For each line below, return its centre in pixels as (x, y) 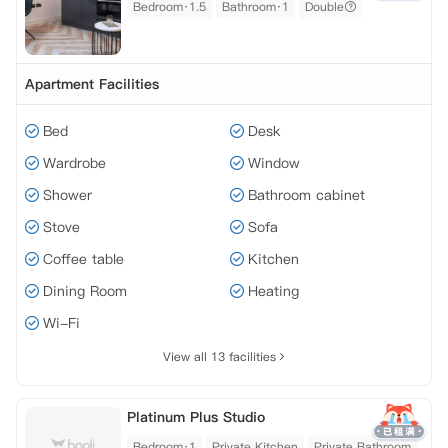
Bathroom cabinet (306, 195)
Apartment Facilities (92, 84)
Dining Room (85, 291)
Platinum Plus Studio (196, 417)
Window (274, 163)
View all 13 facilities (219, 356)
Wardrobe (74, 163)
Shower (67, 195)
